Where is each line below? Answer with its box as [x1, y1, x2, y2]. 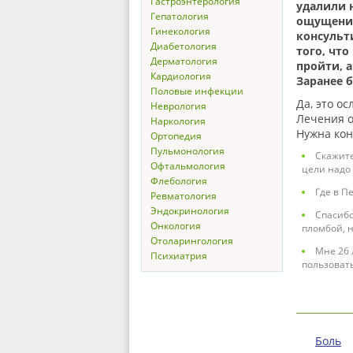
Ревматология [150, 189, 217, 203]
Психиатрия [150, 249, 207, 262]
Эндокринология [150, 204, 229, 217]
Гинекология [150, 24, 210, 38]
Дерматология [150, 54, 217, 68]
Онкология [150, 219, 201, 232]
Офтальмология [150, 159, 225, 173]
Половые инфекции [150, 84, 243, 98]
